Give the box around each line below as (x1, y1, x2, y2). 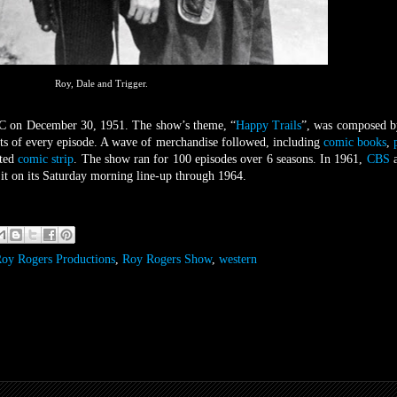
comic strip (18, 152, 74, 167)
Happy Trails (235, 119, 302, 133)
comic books (323, 136, 386, 150)
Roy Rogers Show (122, 253, 212, 267)
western (219, 253, 257, 267)
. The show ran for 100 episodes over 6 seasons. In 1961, (74, 152, 367, 167)
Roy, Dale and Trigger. (54, 78, 148, 90)
